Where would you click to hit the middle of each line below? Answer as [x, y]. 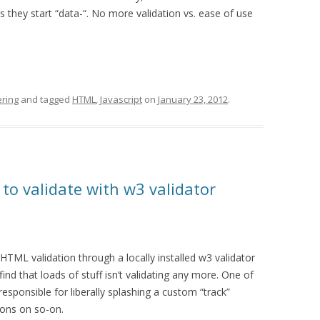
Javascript [121, 99]
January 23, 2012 [193, 99]
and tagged [45, 99]
